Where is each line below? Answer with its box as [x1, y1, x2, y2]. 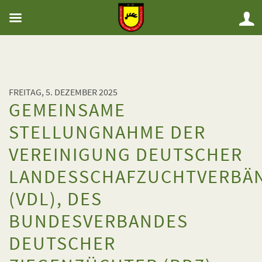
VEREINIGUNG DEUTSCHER [9, 143, 243, 166]
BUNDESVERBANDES [9, 209, 188, 233]
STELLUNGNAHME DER [9, 120, 206, 144]
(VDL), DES [9, 187, 102, 211]
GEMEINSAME [9, 98, 126, 122]
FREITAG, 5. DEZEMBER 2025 [9, 86, 118, 98]
